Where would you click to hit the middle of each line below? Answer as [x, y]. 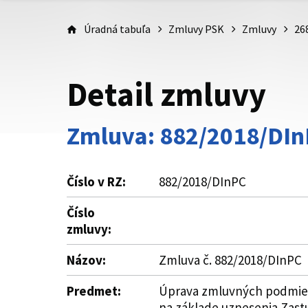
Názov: [86, 260]
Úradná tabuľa [117, 29]
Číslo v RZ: [96, 181]
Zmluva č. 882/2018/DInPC [230, 260]
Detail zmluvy [166, 94]
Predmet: [94, 291]
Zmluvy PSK [196, 29]
